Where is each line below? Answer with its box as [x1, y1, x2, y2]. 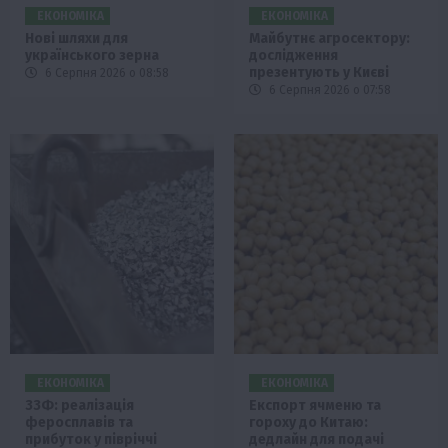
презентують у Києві [249, 64, 389, 82]
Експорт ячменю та [249, 397, 381, 415]
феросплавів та [25, 414, 133, 432]
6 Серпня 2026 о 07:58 [266, 83, 391, 98]
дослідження [249, 47, 338, 65]
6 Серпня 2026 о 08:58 [42, 66, 169, 81]
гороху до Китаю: [249, 414, 368, 432]
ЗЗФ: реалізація [25, 397, 134, 415]
